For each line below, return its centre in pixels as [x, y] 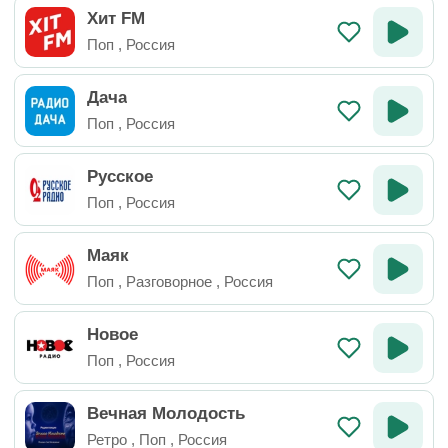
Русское [120, 176]
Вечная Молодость [166, 413]
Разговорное [169, 281]
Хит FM [116, 18]
